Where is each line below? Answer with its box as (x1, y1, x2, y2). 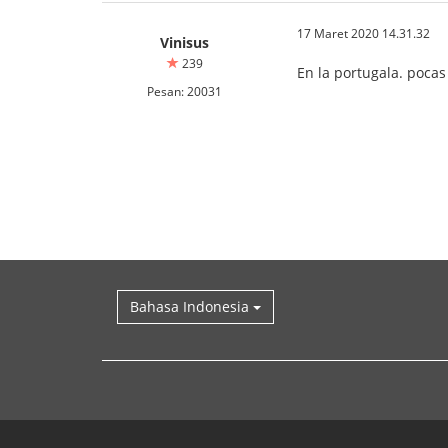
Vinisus (160, 32, 209, 52)
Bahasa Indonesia (130, 296, 253, 316)
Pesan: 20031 (147, 82, 222, 99)
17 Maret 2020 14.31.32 (297, 24, 430, 41)
